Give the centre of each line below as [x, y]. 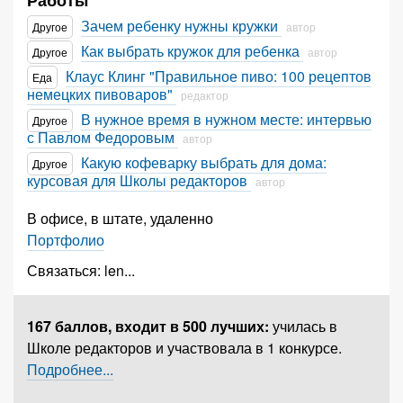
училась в [305, 326]
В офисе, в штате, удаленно [122, 218]
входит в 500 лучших [190, 326]
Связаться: [66, 270]
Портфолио [66, 240]
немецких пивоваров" [102, 94]
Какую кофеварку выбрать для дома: [204, 162]
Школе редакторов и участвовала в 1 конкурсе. [184, 348]
